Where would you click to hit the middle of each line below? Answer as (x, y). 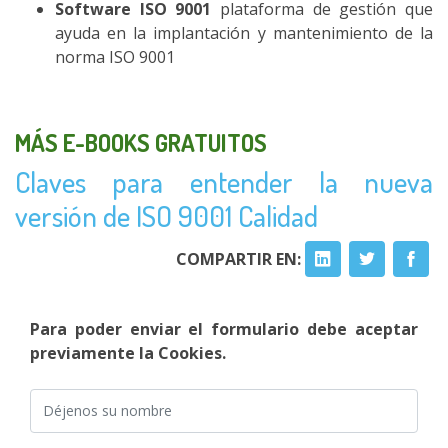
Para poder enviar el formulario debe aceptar (224, 328)
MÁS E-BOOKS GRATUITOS (141, 142)
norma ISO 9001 (115, 56)
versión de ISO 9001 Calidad (166, 215)
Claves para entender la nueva (224, 181)
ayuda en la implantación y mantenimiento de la (244, 32)
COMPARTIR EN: (240, 258)
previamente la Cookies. (128, 352)
